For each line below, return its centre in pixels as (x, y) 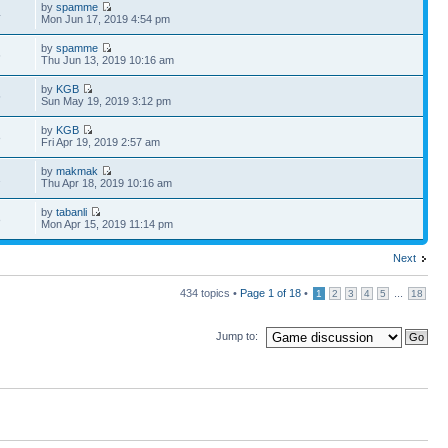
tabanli (72, 212)
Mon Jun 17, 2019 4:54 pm (106, 19)
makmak (77, 171)
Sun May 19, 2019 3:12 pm (106, 101)
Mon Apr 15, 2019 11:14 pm (107, 224)
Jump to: (237, 335)
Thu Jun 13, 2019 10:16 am (108, 60)
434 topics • (210, 293)
